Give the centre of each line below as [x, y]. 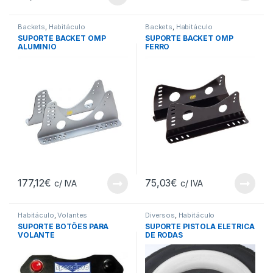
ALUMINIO [37, 46]
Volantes [73, 215]
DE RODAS [164, 235]
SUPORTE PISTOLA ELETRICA [200, 226]
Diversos [160, 215]
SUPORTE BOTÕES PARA [63, 226]
